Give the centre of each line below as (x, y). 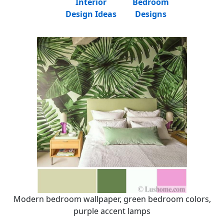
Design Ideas (91, 14)
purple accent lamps (112, 211)
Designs (151, 14)
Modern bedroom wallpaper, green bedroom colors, (112, 199)
